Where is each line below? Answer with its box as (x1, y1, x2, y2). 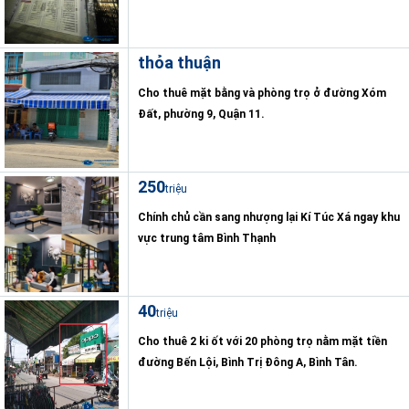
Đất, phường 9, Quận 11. (138, 108, 265, 121)
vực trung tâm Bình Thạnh (138, 232, 276, 245)
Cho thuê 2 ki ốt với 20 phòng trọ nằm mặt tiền (138, 335, 387, 348)
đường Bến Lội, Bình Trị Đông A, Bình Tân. (138, 356, 358, 369)
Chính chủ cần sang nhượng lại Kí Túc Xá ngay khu (138, 211, 400, 224)
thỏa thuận (138, 53, 221, 72)
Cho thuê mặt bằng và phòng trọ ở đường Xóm (138, 87, 386, 100)
